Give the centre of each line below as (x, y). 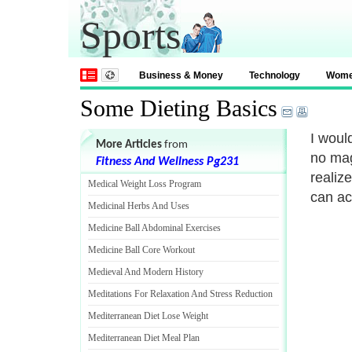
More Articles (129, 145)
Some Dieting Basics (179, 108)
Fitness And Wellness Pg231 (167, 162)
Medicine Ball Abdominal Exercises (154, 228)
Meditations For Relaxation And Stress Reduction (180, 294)
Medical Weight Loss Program (145, 184)
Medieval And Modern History (146, 272)
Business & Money (181, 75)
